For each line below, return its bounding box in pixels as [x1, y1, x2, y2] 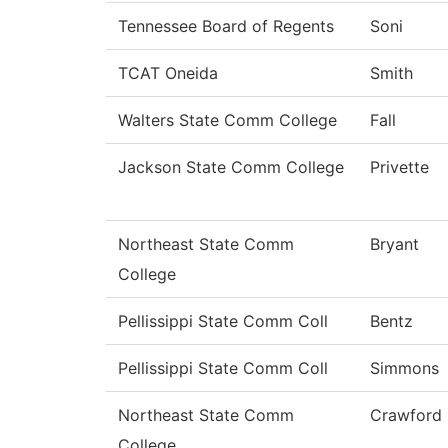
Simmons [370, 358, 439, 379]
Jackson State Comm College [118, 157, 344, 178]
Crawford [370, 405, 442, 426]
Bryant [370, 234, 419, 255]
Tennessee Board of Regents [118, 16, 334, 37]
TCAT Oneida [118, 63, 218, 84]
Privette [370, 157, 429, 178]
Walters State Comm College [118, 110, 337, 131]
